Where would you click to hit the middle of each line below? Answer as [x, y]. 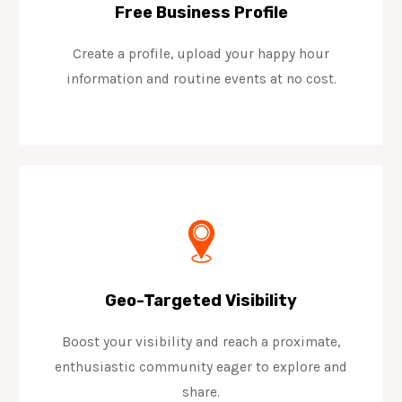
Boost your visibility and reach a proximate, [201, 341]
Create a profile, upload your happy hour [201, 53]
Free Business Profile [201, 12]
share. [201, 392]
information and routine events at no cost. [201, 79]
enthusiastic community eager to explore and [201, 367]
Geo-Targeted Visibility [201, 300]
